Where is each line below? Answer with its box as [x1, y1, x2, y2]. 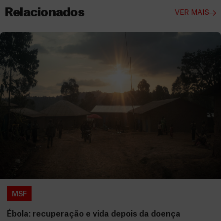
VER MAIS [175, 9, 209, 17]
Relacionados [5, 6, 84, 19]
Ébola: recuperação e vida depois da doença [7, 210, 181, 219]
